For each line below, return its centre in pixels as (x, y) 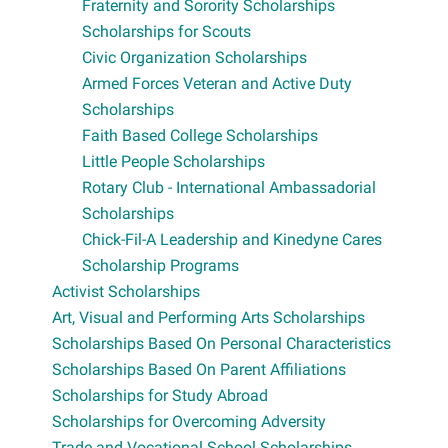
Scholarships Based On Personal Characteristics (222, 343)
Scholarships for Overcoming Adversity (189, 421)
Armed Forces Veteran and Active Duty (217, 83)
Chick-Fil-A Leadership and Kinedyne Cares (232, 239)
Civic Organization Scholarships (195, 57)
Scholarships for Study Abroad (160, 395)
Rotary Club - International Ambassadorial (229, 187)
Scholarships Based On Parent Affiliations (199, 369)
